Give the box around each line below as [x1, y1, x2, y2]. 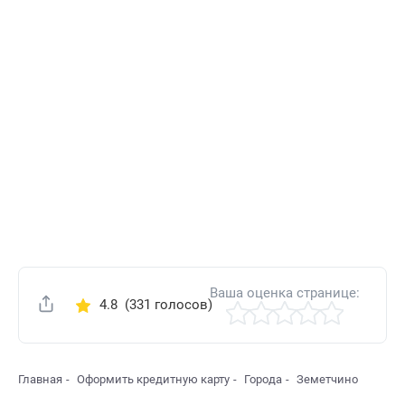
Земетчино [297, 372, 358, 387]
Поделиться [60, 297, 137, 314]
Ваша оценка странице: [210, 285, 361, 302]
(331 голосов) [117, 297, 212, 314]
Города [244, 372, 282, 387]
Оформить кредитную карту [77, 372, 230, 387]
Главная [18, 372, 62, 387]
